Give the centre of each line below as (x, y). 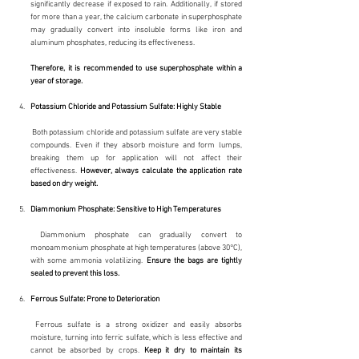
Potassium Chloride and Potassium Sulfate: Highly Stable (126, 107)
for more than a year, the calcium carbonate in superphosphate (136, 17)
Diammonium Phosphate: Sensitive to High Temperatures (126, 210)
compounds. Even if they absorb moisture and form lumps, (136, 145)
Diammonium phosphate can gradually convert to (35, 235)
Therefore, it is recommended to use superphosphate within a (136, 69)
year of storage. (56, 81)
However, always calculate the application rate (161, 171)
